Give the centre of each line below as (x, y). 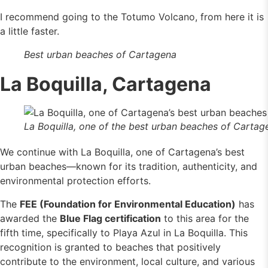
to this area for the (205, 218)
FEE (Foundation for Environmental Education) (128, 204)
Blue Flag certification (110, 218)
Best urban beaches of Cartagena (100, 55)
